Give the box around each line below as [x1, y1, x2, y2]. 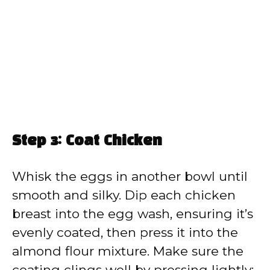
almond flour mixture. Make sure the [12, 243, 243, 259]
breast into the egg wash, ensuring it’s [12, 206, 253, 222]
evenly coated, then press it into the [12, 225, 238, 240]
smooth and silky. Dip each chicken [12, 187, 236, 203]
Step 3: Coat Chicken [12, 135, 162, 149]
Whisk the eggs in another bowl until [12, 169, 248, 184]
